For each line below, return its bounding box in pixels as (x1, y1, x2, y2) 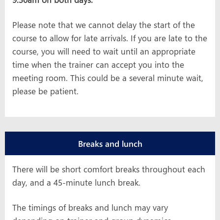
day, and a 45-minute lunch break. (12, 177, 140, 188)
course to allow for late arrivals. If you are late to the (12, 32, 207, 43)
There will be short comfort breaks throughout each (12, 164, 205, 174)
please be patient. (12, 85, 79, 96)
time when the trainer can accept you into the (12, 59, 184, 70)
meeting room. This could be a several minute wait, (12, 72, 203, 83)
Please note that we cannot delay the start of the (12, 19, 195, 30)
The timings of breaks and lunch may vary (12, 202, 168, 213)
